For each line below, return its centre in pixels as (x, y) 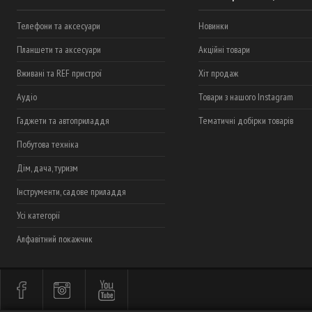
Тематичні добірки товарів (245, 120)
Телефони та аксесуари (58, 26)
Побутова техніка (48, 144)
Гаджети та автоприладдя (63, 120)
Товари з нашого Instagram (245, 97)
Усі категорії (38, 215)
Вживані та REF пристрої (59, 73)
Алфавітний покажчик (55, 239)
